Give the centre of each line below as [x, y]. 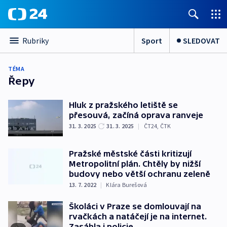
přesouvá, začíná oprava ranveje [136, 115]
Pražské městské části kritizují [130, 153]
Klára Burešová [127, 184]
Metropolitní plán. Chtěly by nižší [135, 163]
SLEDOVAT [201, 40]
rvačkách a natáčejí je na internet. [138, 216]
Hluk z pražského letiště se [123, 105]
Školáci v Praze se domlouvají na [135, 206]
